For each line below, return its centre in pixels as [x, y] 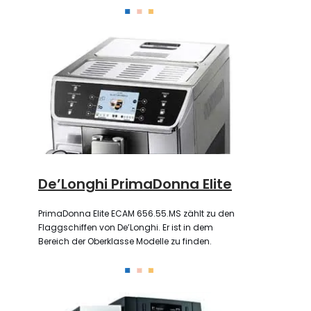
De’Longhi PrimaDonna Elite [135, 184]
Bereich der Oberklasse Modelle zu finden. [125, 241]
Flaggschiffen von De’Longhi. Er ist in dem [126, 227]
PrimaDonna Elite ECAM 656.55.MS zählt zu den [136, 213]
